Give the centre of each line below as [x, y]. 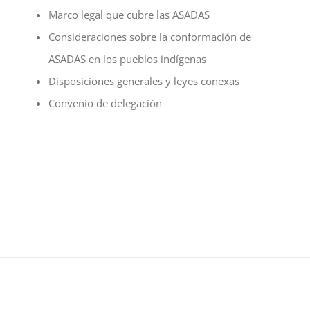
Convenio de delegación [105, 103]
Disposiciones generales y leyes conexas [144, 81]
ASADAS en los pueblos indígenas [127, 58]
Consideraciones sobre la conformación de [150, 36]
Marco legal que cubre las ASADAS [129, 14]
